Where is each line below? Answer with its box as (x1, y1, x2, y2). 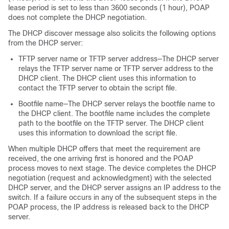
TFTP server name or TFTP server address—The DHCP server (18, 54, 219, 63)
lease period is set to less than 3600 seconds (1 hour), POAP (8, 3, 210, 12)
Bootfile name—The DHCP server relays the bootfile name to (18, 99, 215, 108)
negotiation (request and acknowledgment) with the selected (8, 173, 212, 182)
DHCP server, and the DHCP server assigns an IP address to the (8, 183, 221, 192)
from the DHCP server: (8, 38, 83, 47)
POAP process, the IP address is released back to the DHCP (8, 202, 209, 211)
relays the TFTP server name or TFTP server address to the (18, 64, 213, 73)
